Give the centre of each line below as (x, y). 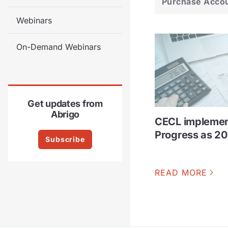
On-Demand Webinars (59, 47)
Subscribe (65, 139)
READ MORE (181, 173)
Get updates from (65, 104)
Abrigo (65, 115)
